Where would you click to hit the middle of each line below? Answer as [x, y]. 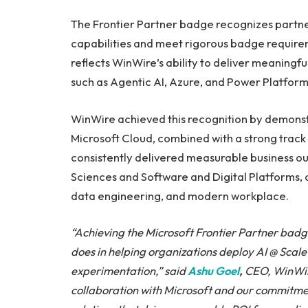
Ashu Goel [213, 271]
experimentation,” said [129, 271]
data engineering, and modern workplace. [180, 195]
